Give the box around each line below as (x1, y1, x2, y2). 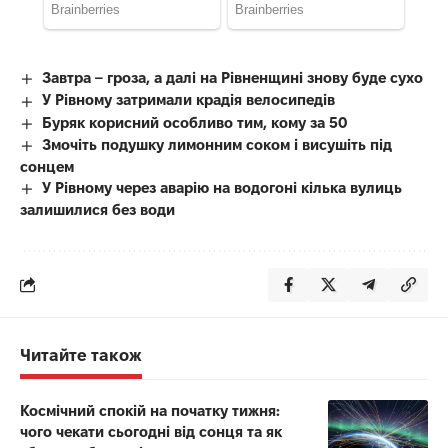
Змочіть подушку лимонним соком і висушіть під (42, 135, 393, 153)
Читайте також (20, 345, 142, 364)
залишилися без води (20, 200, 175, 218)
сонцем (20, 157, 74, 175)
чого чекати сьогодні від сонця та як (20, 422, 282, 440)
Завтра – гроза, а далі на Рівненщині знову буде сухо (42, 69, 424, 87)
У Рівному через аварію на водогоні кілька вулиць (42, 178, 403, 196)
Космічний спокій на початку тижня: (20, 401, 280, 419)
